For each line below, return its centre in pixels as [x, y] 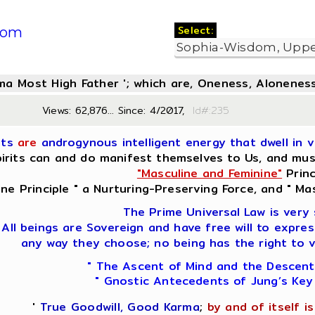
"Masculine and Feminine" [210, 173]
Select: [196, 30]
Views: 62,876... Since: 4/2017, [114, 110]
